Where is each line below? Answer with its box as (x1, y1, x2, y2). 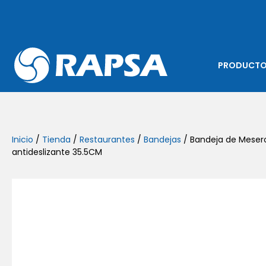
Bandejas (144, 134, 181, 145)
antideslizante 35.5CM (12, 146, 102, 158)
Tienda (42, 134, 71, 145)
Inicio (12, 134, 33, 145)
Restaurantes (80, 134, 135, 145)
